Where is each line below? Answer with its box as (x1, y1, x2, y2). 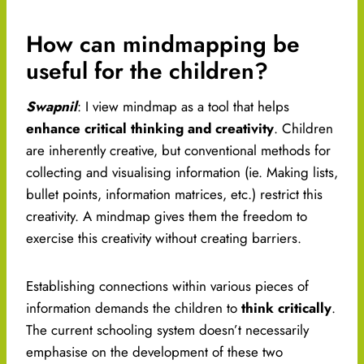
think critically (241, 298, 331, 318)
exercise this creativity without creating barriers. (26, 228, 301, 249)
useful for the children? (26, 54, 268, 89)
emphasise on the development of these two (26, 342, 283, 362)
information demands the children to (26, 298, 241, 318)
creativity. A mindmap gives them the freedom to (26, 206, 307, 227)
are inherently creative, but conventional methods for (26, 141, 331, 161)
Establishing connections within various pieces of (26, 276, 309, 297)
